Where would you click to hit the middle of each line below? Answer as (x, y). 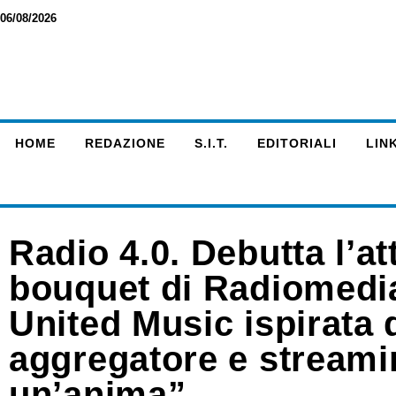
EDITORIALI (297, 143)
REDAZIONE (125, 143)
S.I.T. (211, 143)
